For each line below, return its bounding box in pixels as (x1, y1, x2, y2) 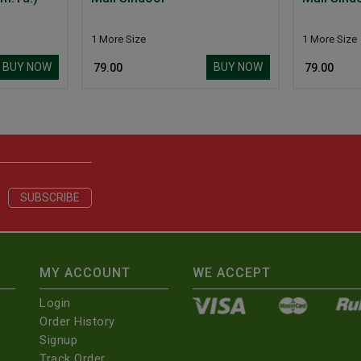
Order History (39, 314, 115, 330)
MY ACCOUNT (39, 265, 131, 281)
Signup (39, 333, 77, 348)
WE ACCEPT (193, 265, 271, 281)
